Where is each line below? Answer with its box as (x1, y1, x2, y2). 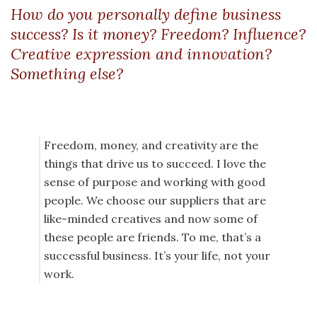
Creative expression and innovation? (11, 44, 272, 64)
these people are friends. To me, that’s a (44, 230, 261, 245)
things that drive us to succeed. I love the (44, 156, 266, 171)
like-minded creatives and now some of (44, 212, 258, 226)
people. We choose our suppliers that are (44, 193, 266, 208)
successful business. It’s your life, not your (44, 248, 270, 263)
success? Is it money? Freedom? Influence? (11, 24, 306, 45)
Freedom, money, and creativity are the (44, 138, 258, 153)
